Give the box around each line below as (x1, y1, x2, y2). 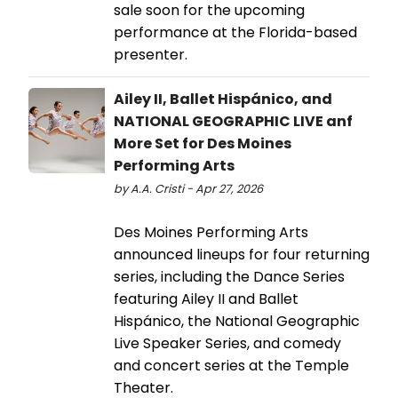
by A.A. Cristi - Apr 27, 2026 (114, 180, 263, 196)
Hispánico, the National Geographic (114, 310, 360, 331)
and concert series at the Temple (114, 354, 349, 376)
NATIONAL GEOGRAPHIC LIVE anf (114, 110, 353, 131)
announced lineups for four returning (114, 243, 370, 265)
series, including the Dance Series (114, 266, 345, 287)
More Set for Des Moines (114, 132, 291, 154)
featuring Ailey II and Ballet (114, 288, 298, 309)
